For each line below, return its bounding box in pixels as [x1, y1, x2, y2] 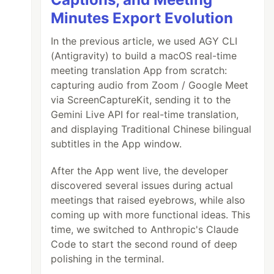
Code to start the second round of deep [51, 237, 238, 250]
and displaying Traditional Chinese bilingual [51, 122, 252, 135]
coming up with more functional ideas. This [51, 208, 251, 221]
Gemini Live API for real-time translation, [51, 108, 239, 120]
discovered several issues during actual [51, 179, 234, 191]
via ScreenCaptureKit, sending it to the [51, 93, 231, 106]
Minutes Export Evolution [51, 9, 234, 27]
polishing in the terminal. [51, 252, 165, 265]
